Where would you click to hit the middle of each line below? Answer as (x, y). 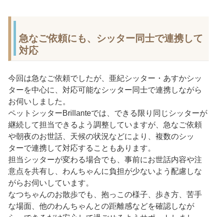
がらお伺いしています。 (51, 183)
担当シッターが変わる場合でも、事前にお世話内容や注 (105, 159)
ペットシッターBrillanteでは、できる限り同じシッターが (108, 113)
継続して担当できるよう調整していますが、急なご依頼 (105, 124)
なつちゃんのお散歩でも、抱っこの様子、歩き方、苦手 (105, 194)
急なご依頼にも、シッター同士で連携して (111, 38)
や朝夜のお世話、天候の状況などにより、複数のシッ (101, 136)
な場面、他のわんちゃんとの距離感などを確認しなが (101, 206)
